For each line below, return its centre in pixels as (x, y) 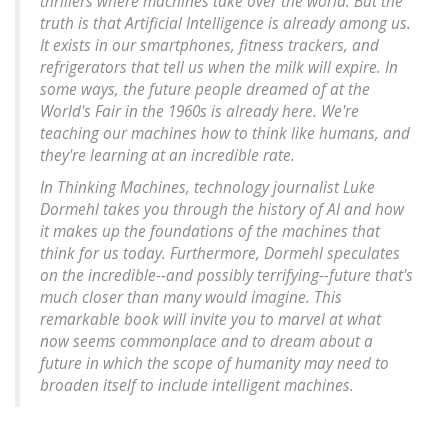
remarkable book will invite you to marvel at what (210, 320)
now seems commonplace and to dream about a (206, 342)
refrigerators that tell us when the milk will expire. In (219, 68)
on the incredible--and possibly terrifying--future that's (226, 276)
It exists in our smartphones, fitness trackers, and (209, 46)
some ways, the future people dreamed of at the (205, 90)
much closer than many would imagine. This (191, 298)
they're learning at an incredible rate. (167, 156)
